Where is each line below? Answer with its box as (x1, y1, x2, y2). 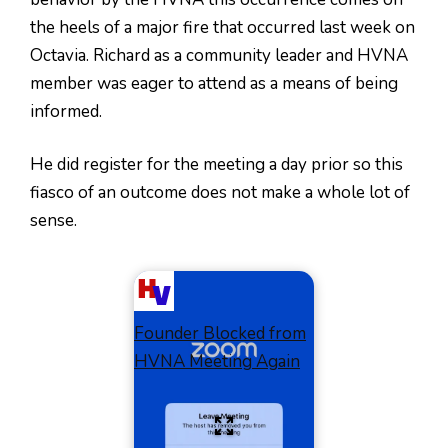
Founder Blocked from (134, 321, 306, 345)
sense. (30, 209, 77, 232)
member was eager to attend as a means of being (30, 71, 398, 95)
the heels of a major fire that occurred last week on (30, 15, 415, 39)
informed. (30, 99, 102, 123)
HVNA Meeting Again (134, 349, 300, 373)
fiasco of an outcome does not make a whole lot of (30, 181, 410, 204)
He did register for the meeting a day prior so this (30, 153, 403, 176)
